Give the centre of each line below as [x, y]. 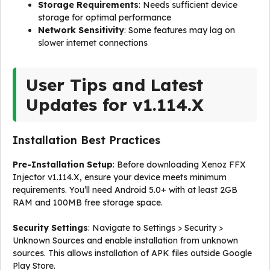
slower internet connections [93, 43]
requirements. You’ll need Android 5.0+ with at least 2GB [125, 190]
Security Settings [50, 228]
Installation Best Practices [86, 140]
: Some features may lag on [180, 30]
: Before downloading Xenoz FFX [179, 165]
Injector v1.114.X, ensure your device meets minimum [120, 177]
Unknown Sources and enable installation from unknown [125, 240]
